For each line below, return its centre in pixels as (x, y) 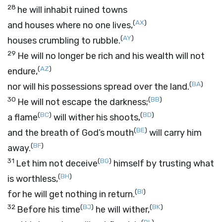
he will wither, (122, 210)
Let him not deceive (57, 164)
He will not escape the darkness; (83, 102)
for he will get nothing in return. (71, 194)
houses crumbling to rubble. (64, 41)
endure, (23, 71)
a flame (23, 117)
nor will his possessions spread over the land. (98, 87)
